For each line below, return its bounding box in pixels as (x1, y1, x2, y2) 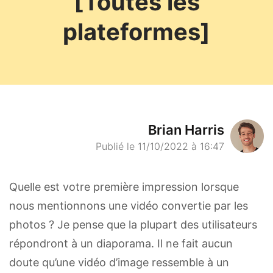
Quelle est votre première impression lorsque (9, 180, 239, 193)
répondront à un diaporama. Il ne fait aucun (9, 237, 233, 250)
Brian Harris (148, 122, 224, 138)
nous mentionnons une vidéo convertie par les (9, 199, 248, 212)
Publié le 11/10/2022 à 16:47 (96, 140, 224, 152)
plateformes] (63, 18, 210, 46)
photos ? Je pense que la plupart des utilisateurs (9, 218, 257, 231)
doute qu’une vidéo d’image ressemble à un (9, 256, 229, 269)
